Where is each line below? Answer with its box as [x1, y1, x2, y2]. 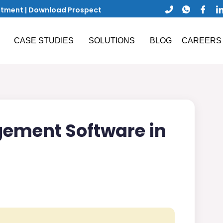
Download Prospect [28, 4, 102, 15]
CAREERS [181, 36, 222, 45]
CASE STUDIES [13, 36, 74, 45]
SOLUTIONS [88, 36, 135, 45]
